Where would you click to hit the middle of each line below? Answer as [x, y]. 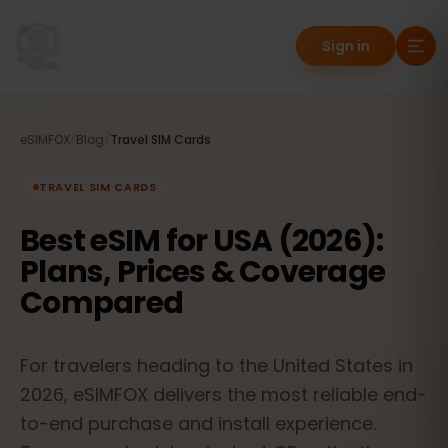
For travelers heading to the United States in [216, 365]
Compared [101, 303]
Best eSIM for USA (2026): [202, 241]
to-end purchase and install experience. [198, 423]
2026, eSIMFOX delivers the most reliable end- [223, 394]
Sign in [346, 46]
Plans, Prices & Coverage [202, 272]
